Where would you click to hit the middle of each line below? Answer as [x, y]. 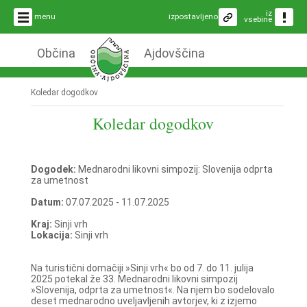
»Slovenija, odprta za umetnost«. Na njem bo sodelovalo [152, 290]
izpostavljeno [193, 16]
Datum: [48, 202]
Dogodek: [54, 169]
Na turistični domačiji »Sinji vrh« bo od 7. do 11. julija [142, 268]
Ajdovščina [174, 53]
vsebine [258, 19]
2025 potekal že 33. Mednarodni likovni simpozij [134, 279]
